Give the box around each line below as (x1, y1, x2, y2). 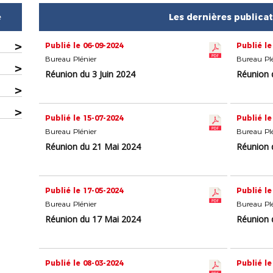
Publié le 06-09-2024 (45, 41, 124, 51)
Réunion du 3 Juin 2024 (45, 68, 136, 80)
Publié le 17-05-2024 (45, 186, 124, 196)
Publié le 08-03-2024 (45, 258, 124, 268)
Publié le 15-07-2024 (45, 113, 124, 123)
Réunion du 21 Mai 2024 (45, 141, 141, 153)
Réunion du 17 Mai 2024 (45, 213, 141, 225)
